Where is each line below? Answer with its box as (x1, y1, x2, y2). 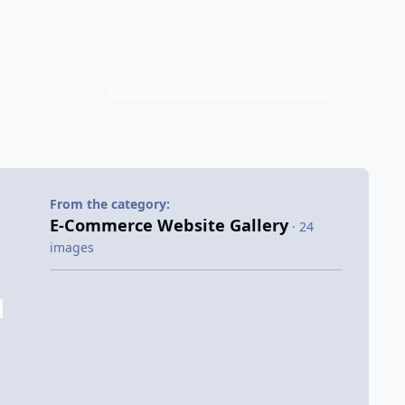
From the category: (49, 195, 170, 212)
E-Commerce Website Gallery (49, 214, 288, 236)
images (49, 239, 94, 256)
